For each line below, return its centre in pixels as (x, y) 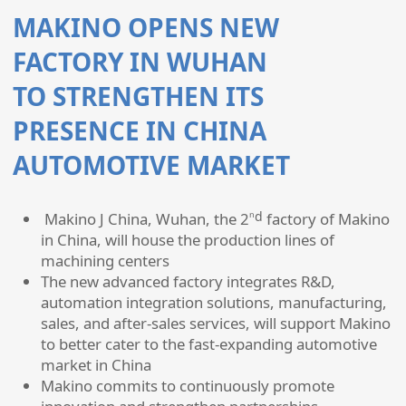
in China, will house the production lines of (187, 239)
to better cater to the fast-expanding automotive (208, 343)
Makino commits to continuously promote (187, 385)
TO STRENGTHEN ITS (138, 97)
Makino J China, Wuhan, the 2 (145, 218)
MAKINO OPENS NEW (146, 28)
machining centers (105, 260)
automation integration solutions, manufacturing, (213, 302)
